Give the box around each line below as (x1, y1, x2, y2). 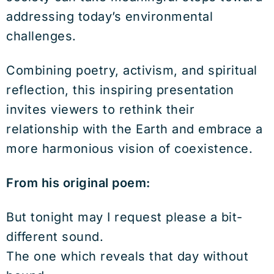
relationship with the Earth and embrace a (6, 122, 263, 136)
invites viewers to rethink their (6, 102, 194, 117)
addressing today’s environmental (6, 9, 213, 24)
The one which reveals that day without (6, 249, 248, 264)
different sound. (6, 229, 103, 244)
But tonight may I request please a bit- (6, 210, 243, 224)
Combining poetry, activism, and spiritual (6, 63, 257, 78)
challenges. (6, 29, 76, 43)
